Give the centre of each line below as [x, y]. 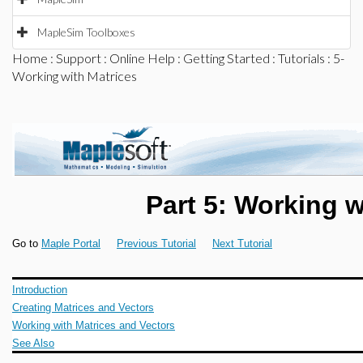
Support [79, 58]
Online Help [142, 58]
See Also [33, 343]
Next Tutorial [242, 243]
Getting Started [226, 58]
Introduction [40, 290]
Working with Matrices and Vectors [94, 325]
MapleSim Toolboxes [86, 32]
